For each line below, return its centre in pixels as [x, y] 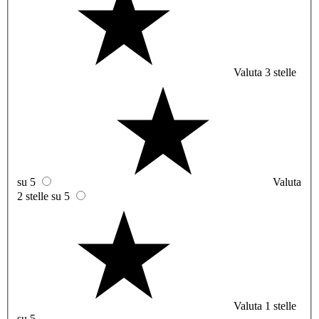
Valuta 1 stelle [265, 306]
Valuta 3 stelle [265, 73]
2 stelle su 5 [43, 197]
